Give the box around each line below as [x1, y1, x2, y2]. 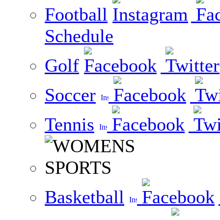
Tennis [45, 114, 94, 135]
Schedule [45, 26, 113, 46]
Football [45, 4, 108, 25]
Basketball [45, 187, 124, 207]
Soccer [45, 84, 96, 105]
